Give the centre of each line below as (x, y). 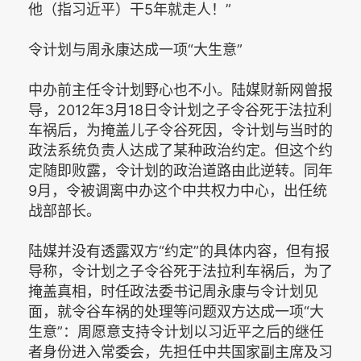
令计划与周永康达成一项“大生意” (135, 49)
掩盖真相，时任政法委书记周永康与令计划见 (173, 291)
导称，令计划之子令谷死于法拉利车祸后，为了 (180, 271)
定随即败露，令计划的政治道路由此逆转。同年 (180, 170)
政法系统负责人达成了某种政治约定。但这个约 (180, 150)
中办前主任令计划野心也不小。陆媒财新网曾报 (180, 89)
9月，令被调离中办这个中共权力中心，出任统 (178, 190)
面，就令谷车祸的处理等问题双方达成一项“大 (176, 311)
